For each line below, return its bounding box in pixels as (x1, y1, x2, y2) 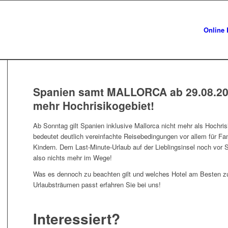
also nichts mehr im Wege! (33, 153, 112, 162)
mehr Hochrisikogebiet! (33, 98, 154, 113)
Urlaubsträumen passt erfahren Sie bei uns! (33, 180, 161, 190)
